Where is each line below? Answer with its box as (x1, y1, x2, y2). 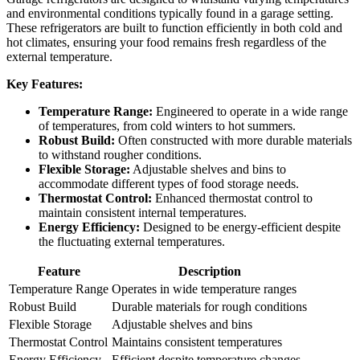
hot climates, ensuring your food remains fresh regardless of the (6, 35, 326, 50)
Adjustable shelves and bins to (130, 162, 286, 177)
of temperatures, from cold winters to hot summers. (39, 119, 296, 133)
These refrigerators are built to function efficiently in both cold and (6, 21, 342, 35)
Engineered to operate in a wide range (153, 104, 348, 119)
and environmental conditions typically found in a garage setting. (6, 6, 333, 21)
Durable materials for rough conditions (112, 300, 307, 314)
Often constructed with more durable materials (115, 133, 352, 148)
